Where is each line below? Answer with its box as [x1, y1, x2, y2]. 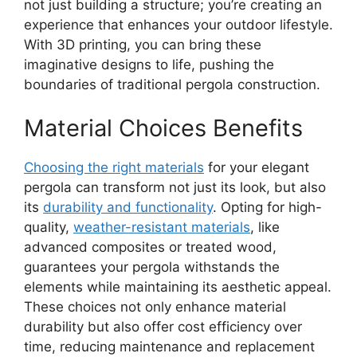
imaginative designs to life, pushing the [24, 56, 274, 73]
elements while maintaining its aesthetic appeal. [24, 279, 331, 296]
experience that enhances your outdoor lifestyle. [24, 16, 333, 33]
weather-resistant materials [73, 219, 250, 236]
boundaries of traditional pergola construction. [24, 76, 320, 92]
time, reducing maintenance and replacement [24, 339, 315, 355]
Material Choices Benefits [24, 114, 303, 143]
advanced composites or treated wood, [24, 239, 277, 256]
